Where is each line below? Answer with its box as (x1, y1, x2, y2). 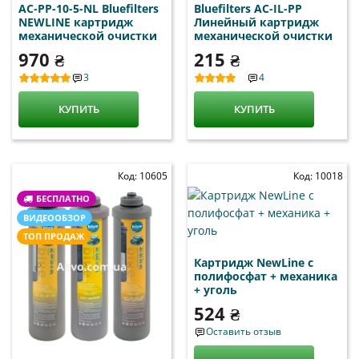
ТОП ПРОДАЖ (23, 230, 84, 243)
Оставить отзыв (206, 325, 281, 338)
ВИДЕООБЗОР (23, 211, 86, 224)
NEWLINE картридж (18, 14, 133, 30)
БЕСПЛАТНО (34, 192, 90, 204)
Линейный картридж (194, 14, 319, 30)
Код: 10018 (293, 169, 343, 183)
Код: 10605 (118, 169, 167, 183)
